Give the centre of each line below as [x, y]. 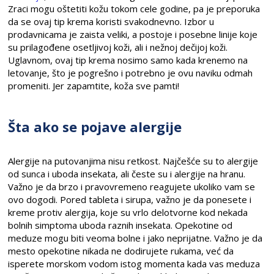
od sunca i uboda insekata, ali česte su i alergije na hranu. [127, 173]
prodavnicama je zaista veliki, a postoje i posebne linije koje [133, 34]
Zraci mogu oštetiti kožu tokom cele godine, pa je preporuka [134, 8]
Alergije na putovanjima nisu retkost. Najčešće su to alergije [133, 161]
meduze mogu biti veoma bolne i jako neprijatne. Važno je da [135, 238]
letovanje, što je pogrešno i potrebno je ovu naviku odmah [131, 72]
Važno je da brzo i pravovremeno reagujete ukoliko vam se [132, 186]
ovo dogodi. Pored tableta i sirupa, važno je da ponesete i [130, 199]
